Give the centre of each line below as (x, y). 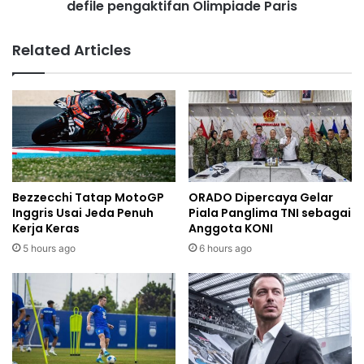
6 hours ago (225, 249)
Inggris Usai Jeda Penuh (83, 213)
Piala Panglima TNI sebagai (270, 213)
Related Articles (71, 50)
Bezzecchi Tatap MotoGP (88, 198)
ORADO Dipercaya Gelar (261, 198)
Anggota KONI (231, 229)
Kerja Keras (46, 229)
